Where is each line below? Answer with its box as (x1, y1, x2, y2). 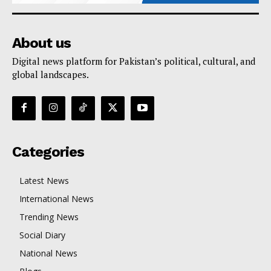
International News (19, 192, 94, 204)
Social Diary (19, 229, 65, 241)
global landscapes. (12, 68, 89, 81)
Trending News (19, 211, 79, 223)
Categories (12, 143, 84, 160)
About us (12, 34, 71, 52)
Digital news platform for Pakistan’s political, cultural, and (12, 55, 255, 68)
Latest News (19, 174, 69, 186)
